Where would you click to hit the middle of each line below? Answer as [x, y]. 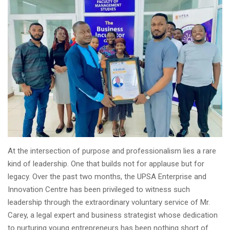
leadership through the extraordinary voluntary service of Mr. [109, 202]
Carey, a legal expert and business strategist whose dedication [113, 215]
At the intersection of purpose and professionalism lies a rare [112, 151]
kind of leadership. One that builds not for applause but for [106, 164]
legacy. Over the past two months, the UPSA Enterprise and [107, 177]
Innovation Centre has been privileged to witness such [99, 189]
